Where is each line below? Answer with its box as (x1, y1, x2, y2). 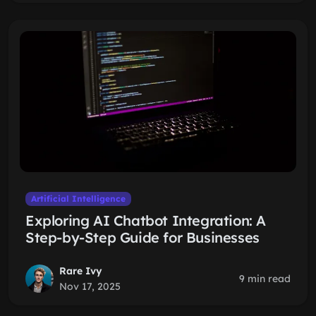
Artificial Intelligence (30, 193, 126, 204)
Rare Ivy (59, 265, 102, 277)
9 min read (239, 272, 291, 285)
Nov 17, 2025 (59, 280, 121, 293)
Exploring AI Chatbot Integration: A (25, 212, 267, 229)
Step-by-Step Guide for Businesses (25, 229, 260, 246)
